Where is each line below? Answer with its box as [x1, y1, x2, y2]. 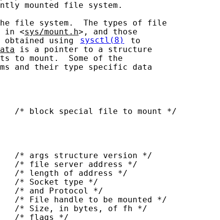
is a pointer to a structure [15, 45, 152, 54]
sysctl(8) [80, 36, 125, 45]
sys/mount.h [25, 27, 79, 36]
